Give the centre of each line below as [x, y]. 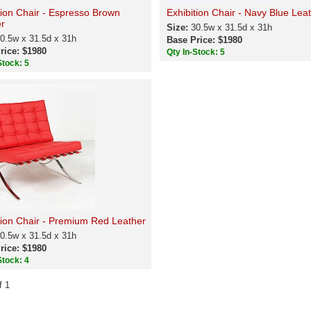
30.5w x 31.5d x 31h [231, 27]
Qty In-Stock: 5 [196, 52]
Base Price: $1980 [204, 40]
